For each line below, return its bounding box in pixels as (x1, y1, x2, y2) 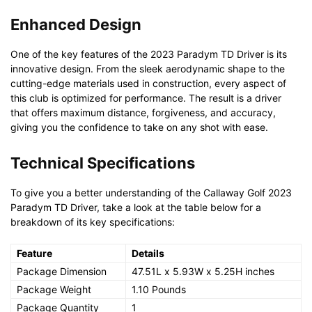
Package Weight (17, 283, 91, 295)
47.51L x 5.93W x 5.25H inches (132, 265, 274, 277)
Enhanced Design (10, 15, 141, 33)
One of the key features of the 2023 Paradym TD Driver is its (10, 47, 287, 60)
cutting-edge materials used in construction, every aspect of (10, 77, 286, 89)
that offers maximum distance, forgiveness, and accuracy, (10, 106, 276, 118)
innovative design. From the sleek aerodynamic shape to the (10, 62, 285, 75)
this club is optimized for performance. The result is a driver (10, 91, 281, 104)
